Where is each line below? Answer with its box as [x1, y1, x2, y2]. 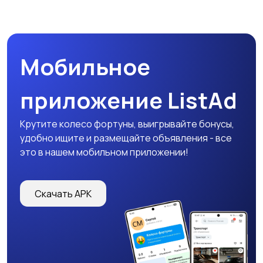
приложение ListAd [20, 85, 237, 116]
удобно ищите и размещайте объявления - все [20, 131, 232, 145]
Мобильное [20, 51, 150, 82]
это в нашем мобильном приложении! [20, 146, 188, 159]
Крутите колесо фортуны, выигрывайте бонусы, [20, 117, 234, 131]
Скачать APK [35, 187, 92, 200]
